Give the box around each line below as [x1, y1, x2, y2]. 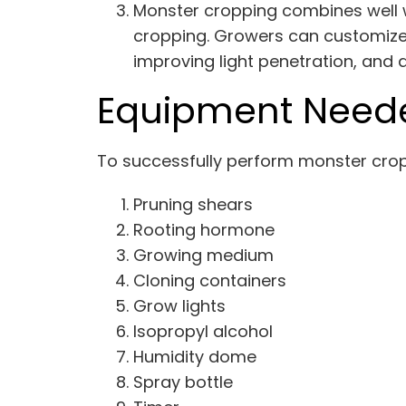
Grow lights [133, 294, 227, 317]
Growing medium [133, 243, 275, 266]
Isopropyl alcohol [133, 319, 274, 343]
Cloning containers [133, 268, 287, 292]
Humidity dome [133, 344, 257, 368]
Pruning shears [133, 192, 254, 216]
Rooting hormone [133, 217, 275, 241]
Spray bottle [133, 370, 234, 393]
